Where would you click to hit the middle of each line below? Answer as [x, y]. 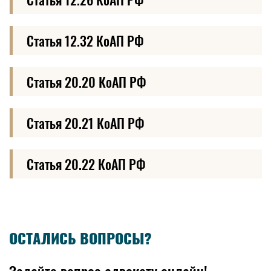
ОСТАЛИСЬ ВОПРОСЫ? [80, 238]
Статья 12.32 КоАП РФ [85, 40]
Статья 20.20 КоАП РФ [87, 81]
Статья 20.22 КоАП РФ [86, 164]
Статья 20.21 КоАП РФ [86, 122]
